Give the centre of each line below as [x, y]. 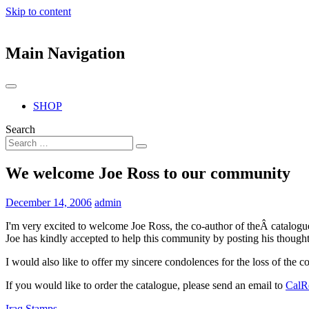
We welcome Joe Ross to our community [148, 173]
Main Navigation [65, 53]
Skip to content [38, 11]
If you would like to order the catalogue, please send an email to [146, 285]
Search [20, 129]
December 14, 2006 [49, 202]
